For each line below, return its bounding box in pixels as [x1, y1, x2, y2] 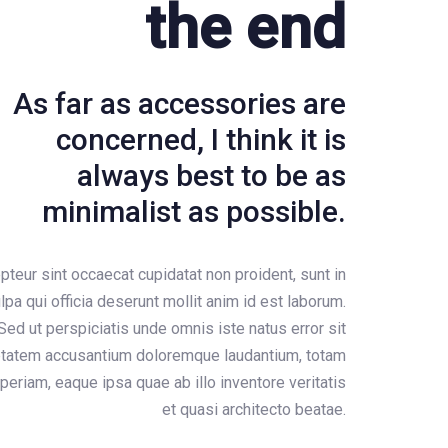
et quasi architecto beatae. [162, 399, 346, 419]
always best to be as [77, 158, 346, 193]
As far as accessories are [13, 86, 346, 121]
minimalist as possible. [42, 194, 346, 229]
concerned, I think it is [56, 122, 346, 157]
